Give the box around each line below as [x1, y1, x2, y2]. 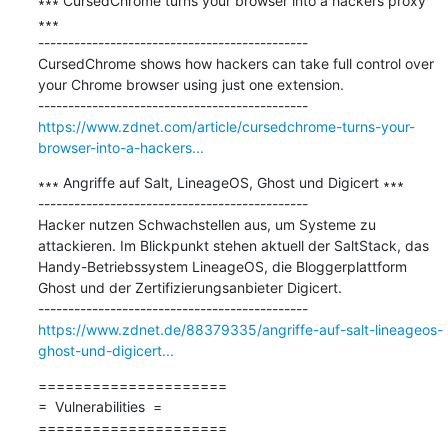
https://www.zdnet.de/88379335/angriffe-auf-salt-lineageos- [37, 320, 443, 338]
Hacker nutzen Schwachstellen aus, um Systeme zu [37, 215, 376, 233]
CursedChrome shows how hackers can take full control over [37, 54, 434, 72]
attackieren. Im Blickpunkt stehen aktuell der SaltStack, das [37, 236, 429, 254]
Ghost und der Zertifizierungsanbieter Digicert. [37, 278, 342, 296]
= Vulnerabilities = [37, 397, 162, 415]
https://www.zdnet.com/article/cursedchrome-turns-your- [37, 117, 415, 135]
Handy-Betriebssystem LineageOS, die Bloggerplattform [37, 257, 407, 275]
